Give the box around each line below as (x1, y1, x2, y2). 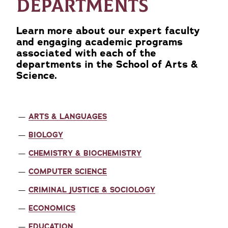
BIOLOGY (28, 129, 63, 140)
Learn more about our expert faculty (16, 23, 200, 38)
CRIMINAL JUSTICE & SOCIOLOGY (28, 184, 155, 195)
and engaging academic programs (16, 35, 183, 49)
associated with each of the (16, 46, 156, 60)
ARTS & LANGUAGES (28, 111, 107, 122)
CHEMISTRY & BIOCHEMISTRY (28, 148, 141, 158)
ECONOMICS (28, 203, 75, 213)
